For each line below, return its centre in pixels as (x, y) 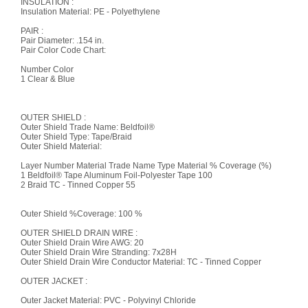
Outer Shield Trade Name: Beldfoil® (87, 127)
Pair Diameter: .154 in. (62, 41)
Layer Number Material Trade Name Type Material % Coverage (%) (146, 166)
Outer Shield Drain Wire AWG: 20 (82, 243)
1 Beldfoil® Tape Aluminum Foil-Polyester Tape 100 (116, 175)
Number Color (47, 69)
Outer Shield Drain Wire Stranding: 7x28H (98, 252)
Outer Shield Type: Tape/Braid (76, 137)
